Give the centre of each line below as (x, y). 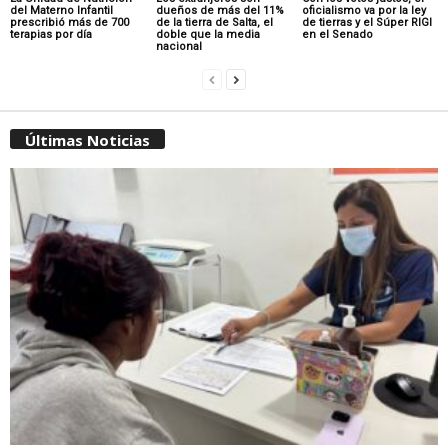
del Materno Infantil (61, 11)
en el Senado (337, 35)
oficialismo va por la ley (363, 11)
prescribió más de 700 (69, 23)
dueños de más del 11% (219, 11)
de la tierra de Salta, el (214, 23)
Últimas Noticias (87, 140)
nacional (178, 47)
